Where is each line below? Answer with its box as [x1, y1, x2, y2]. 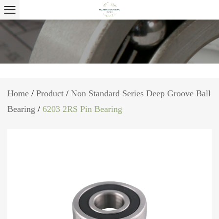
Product [36, 88, 64, 98]
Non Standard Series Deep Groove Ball [71, 88, 211, 98]
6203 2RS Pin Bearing [43, 104, 122, 114]
